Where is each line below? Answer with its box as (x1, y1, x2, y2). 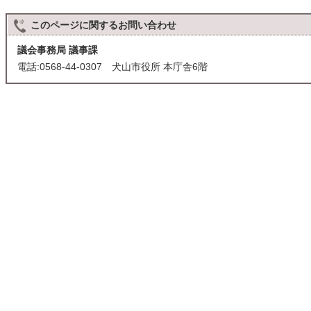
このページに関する (31, 20, 118, 31)
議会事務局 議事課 (17, 45, 98, 56)
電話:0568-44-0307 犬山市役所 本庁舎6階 (17, 62, 208, 72)
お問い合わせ (118, 20, 176, 31)
